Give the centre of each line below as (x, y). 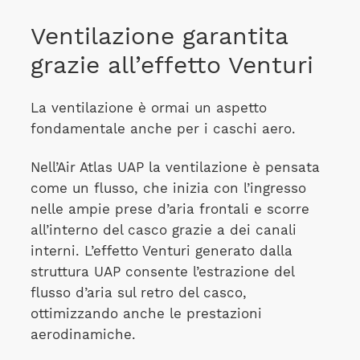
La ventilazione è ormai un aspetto (148, 108)
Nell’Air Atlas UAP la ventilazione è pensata (175, 168)
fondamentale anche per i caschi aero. (163, 129)
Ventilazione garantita (159, 36)
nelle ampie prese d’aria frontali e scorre (170, 210)
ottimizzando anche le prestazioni (146, 314)
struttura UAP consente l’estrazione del (162, 272)
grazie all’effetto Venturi (172, 65)
